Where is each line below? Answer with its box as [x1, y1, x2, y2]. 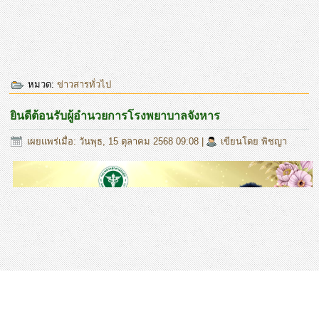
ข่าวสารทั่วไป [57, 79, 112, 90]
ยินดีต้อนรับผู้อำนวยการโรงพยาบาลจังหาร [10, 109, 221, 122]
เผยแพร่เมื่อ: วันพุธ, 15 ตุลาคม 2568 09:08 [27, 135, 199, 147]
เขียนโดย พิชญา [221, 135, 288, 147]
